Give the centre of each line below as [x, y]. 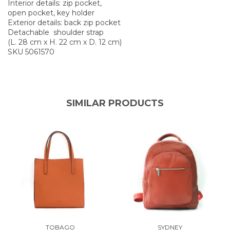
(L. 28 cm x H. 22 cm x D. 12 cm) [65, 42]
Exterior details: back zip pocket [64, 22]
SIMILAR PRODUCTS [115, 103]
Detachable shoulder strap [56, 32]
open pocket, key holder [51, 13]
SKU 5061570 [31, 52]
